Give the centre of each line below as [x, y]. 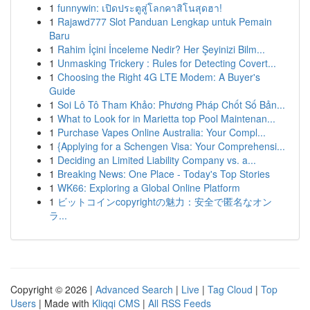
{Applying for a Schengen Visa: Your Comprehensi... [171, 146]
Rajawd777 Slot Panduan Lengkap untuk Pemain [165, 21]
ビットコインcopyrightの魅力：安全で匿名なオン [165, 201]
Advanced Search [134, 289]
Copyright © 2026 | [53, 289]
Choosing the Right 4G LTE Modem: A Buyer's [159, 77]
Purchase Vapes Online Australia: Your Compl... [162, 132]
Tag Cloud [230, 289]
